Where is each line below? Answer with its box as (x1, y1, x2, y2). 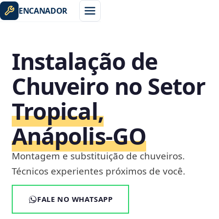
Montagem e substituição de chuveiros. (12, 150, 185, 162)
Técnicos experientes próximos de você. (12, 165, 185, 177)
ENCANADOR (19, 5, 68, 16)
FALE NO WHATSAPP (37, 194, 113, 204)
